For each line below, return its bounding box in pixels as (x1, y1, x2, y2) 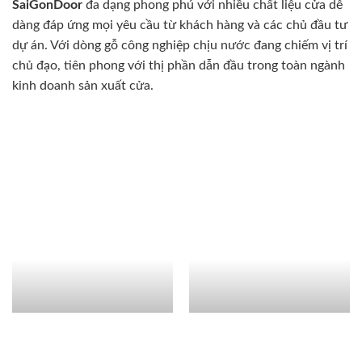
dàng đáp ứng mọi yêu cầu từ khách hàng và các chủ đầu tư (12, 19, 347, 32)
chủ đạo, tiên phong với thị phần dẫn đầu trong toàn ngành (12, 59, 345, 73)
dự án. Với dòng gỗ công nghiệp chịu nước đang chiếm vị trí (12, 39, 347, 53)
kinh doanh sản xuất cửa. (12, 79, 154, 93)
